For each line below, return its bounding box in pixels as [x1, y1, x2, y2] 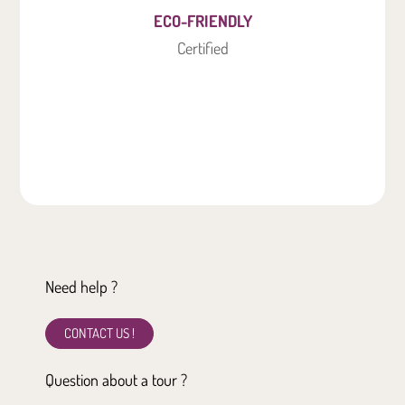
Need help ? [45, 276, 118, 297]
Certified [176, 37, 229, 58]
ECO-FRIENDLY [153, 10, 252, 31]
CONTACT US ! [64, 324, 135, 342]
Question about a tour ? [45, 369, 187, 390]
